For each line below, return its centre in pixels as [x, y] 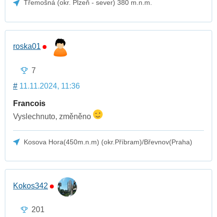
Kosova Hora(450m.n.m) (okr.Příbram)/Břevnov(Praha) [108, 142]
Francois [29, 103]
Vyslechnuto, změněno [53, 116]
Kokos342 [31, 186]
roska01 [27, 46]
